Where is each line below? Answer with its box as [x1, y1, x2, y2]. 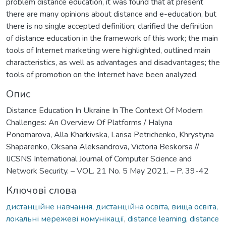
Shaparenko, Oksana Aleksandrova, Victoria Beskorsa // [6, 141, 199, 152]
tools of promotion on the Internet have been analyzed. [6, 69, 198, 80]
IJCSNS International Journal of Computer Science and [6, 153, 192, 164]
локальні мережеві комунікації [6, 213, 124, 224]
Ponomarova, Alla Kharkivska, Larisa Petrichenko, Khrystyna [6, 129, 214, 140]
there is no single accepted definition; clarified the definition [6, 20, 213, 32]
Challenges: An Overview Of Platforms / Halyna [6, 117, 173, 128]
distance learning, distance [128, 213, 219, 224]
